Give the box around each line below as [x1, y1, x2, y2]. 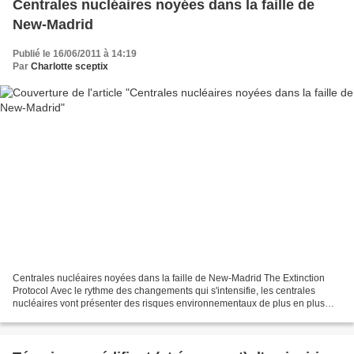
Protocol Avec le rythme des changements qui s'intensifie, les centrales [13, 284, 315, 296]
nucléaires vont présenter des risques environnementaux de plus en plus [13, 297, 325, 309]
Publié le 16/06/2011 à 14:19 [13, 48, 137, 60]
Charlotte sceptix [31, 61, 108, 73]
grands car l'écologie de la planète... [13, 310, 168, 322]
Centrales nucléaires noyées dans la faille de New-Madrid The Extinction [13, 272, 325, 284]
